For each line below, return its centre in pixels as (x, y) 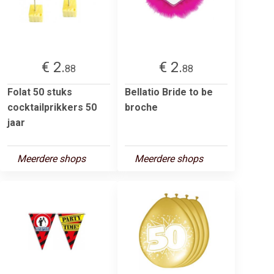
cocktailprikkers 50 (52, 107)
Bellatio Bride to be (169, 92)
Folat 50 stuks (40, 92)
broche (141, 107)
